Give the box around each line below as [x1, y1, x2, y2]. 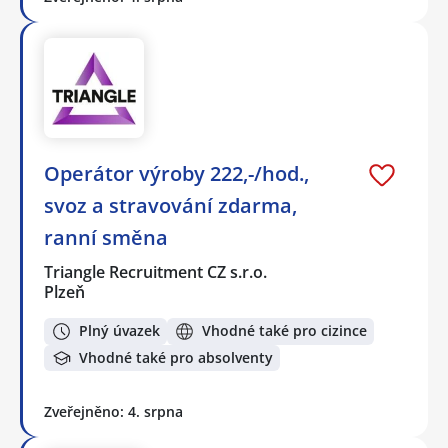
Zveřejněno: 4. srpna [44, 402, 183, 422]
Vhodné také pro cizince [202, 321, 367, 341]
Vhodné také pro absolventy [79, 348, 273, 368]
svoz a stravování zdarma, [44, 192, 297, 220]
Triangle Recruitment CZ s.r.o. [44, 261, 269, 284]
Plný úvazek [79, 321, 160, 341]
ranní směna [44, 224, 168, 252]
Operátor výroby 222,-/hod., [44, 160, 309, 188]
